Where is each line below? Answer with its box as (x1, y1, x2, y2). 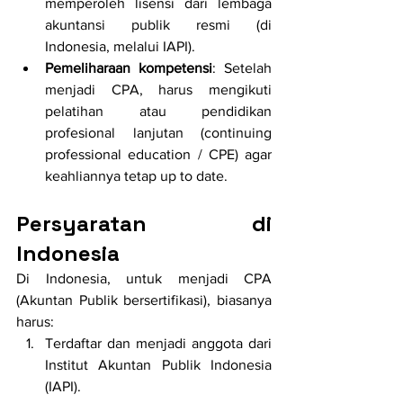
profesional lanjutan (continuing (45, 125, 272, 141)
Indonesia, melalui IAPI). (45, 39, 195, 55)
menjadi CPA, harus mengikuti (45, 82, 272, 98)
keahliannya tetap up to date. (45, 168, 228, 184)
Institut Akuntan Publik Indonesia (45, 357, 272, 373)
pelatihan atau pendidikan (45, 103, 272, 120)
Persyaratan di (16, 210, 272, 238)
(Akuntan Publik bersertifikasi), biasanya (16, 292, 272, 309)
